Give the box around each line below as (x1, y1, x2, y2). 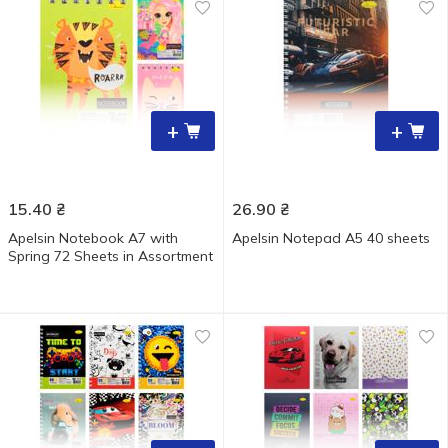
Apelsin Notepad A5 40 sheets (232, 229, 430, 247)
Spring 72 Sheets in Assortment (8, 247, 213, 265)
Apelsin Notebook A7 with (8, 229, 178, 247)
